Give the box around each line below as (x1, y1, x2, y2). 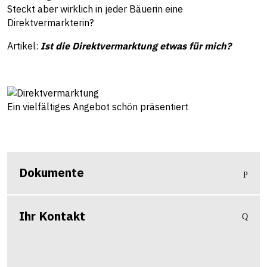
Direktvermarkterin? (7, 17, 94, 29)
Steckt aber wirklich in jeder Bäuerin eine (7, 3, 183, 15)
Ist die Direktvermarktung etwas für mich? (41, 40, 231, 52)
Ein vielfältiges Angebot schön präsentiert (7, 101, 188, 113)
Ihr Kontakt (19, 208, 85, 225)
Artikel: (7, 40, 41, 52)
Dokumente (19, 164, 84, 181)
